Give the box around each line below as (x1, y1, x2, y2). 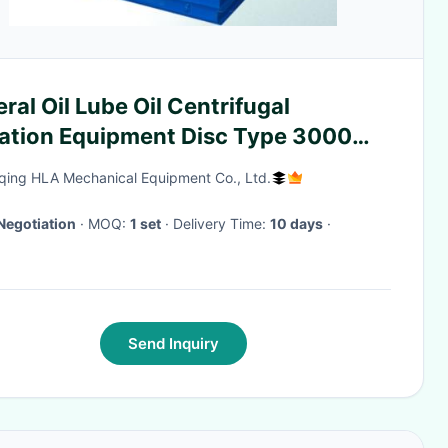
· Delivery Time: (173, 215, 270, 232)
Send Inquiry (127, 334, 219, 353)
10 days (270, 215, 323, 232)
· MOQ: (88, 215, 130, 232)
